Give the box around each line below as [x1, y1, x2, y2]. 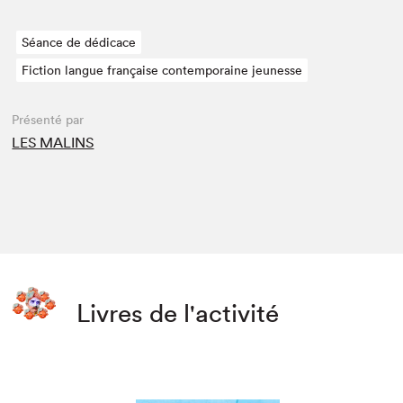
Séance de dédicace [22, 34, 137, 51]
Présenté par [12, 112, 85, 129]
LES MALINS [12, 133, 94, 152]
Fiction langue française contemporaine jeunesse [22, 62, 303, 79]
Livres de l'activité [76, 298, 280, 329]
